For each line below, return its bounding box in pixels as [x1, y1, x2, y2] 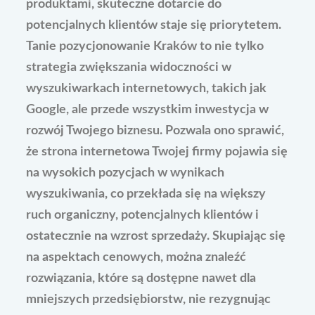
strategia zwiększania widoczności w [26, 60, 232, 74]
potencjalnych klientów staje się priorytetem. [26, 18, 282, 32]
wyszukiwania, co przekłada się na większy [26, 187, 266, 200]
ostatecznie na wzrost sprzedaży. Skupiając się [26, 229, 286, 243]
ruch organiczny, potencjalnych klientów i [26, 208, 259, 221]
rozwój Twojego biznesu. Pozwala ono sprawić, [26, 124, 285, 137]
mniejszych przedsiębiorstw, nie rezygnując [26, 292, 271, 306]
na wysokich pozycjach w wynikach [26, 166, 225, 179]
